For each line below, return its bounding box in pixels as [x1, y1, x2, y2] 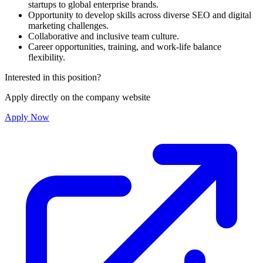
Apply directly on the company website [5, 92, 150, 103]
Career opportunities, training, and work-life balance [28, 42, 221, 52]
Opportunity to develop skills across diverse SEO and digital [28, 10, 251, 21]
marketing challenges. [28, 21, 109, 31]
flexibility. [28, 52, 65, 63]
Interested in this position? [5, 72, 101, 83]
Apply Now [5, 112, 49, 123]
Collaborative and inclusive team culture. [28, 31, 179, 42]
